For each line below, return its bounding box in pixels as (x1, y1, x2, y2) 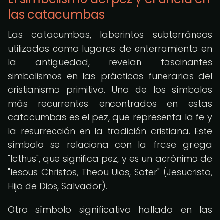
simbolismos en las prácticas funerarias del (8, 70, 212, 82)
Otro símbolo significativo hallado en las (8, 203, 212, 216)
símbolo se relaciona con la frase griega (8, 138, 212, 151)
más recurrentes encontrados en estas (8, 97, 212, 110)
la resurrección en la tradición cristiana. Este (8, 125, 212, 137)
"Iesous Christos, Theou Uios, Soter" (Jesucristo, (8, 166, 212, 178)
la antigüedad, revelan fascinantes (8, 56, 212, 68)
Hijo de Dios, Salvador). (8, 180, 107, 192)
